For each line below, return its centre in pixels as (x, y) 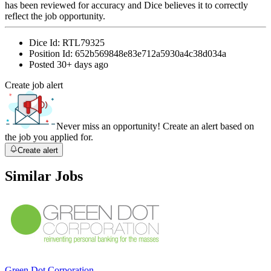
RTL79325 (83, 43)
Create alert (38, 150)
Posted (43, 65)
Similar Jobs (44, 176)
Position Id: (52, 54)
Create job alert (34, 85)
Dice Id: (46, 43)
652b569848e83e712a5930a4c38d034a (151, 54)
